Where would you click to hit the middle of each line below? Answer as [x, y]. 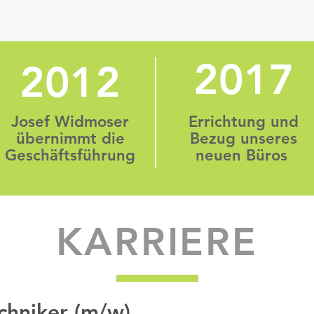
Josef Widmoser [70, 122]
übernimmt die [70, 138]
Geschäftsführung [70, 155]
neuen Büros [244, 155]
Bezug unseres [244, 138]
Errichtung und [244, 122]
